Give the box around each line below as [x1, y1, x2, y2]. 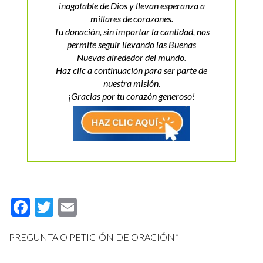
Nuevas [77, 51, 105, 63]
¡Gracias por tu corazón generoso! [68, 90, 195, 102]
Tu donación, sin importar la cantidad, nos [53, 25, 210, 37]
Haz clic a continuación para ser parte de [56, 64, 207, 76]
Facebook [30, 195, 107, 219]
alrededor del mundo [107, 51, 184, 63]
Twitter [53, 195, 113, 219]
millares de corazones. [90, 12, 173, 24]
